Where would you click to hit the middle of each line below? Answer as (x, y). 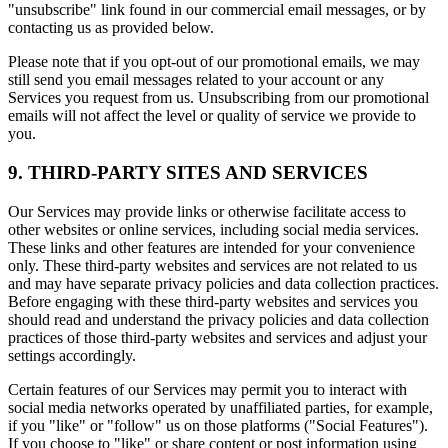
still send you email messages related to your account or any (196, 80)
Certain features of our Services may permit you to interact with (207, 389)
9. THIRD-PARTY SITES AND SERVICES (188, 172)
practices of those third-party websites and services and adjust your (217, 337)
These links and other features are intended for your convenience (211, 247)
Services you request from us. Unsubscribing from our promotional (218, 98)
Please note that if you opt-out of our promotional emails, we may (214, 62)
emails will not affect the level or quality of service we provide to (212, 116)
